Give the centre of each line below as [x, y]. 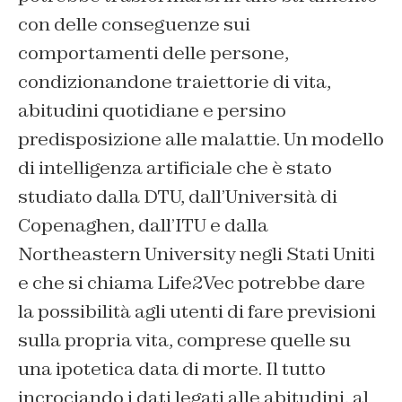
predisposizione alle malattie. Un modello [201, 140]
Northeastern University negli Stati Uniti [197, 254]
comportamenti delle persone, [153, 53]
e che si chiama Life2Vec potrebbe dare [192, 283]
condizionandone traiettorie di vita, [175, 82]
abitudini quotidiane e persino [152, 111]
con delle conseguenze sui [134, 25]
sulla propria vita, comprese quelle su [184, 341]
